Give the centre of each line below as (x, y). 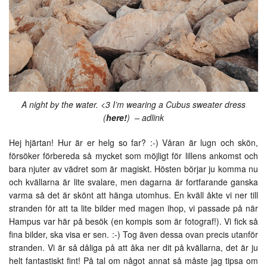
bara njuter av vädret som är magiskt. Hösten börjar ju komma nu (133, 168)
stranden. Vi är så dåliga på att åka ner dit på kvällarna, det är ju (133, 247)
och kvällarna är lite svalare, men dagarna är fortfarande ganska (133, 181)
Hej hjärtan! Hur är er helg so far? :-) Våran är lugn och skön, (133, 142)
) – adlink (145, 117)
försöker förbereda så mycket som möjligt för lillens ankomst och (133, 155)
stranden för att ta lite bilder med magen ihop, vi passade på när (133, 208)
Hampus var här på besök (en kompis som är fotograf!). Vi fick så (133, 221)
